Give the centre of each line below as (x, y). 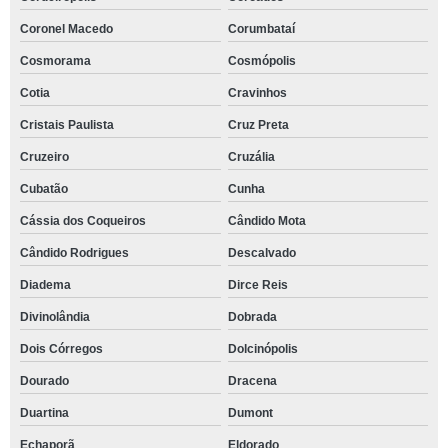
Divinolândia (55, 316)
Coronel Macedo (66, 28)
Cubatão (44, 188)
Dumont (250, 412)
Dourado (44, 380)
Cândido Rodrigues (74, 252)
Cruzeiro (44, 156)
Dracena (252, 380)
